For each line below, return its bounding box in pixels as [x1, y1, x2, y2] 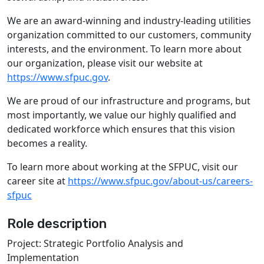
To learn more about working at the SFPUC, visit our [7, 160, 238, 173]
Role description [7, 216, 107, 231]
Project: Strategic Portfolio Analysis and [7, 237, 183, 250]
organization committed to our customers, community [7, 28, 251, 41]
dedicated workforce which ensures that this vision [7, 123, 235, 136]
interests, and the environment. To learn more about [7, 42, 242, 55]
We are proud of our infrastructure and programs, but [7, 94, 250, 107]
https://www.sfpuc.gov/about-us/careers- [68, 174, 253, 187]
